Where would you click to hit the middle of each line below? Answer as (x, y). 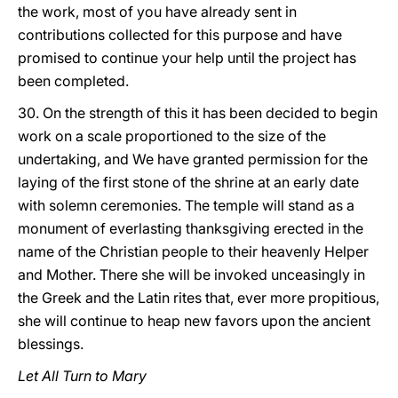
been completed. (73, 81)
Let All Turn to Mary (82, 376)
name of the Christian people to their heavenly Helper (193, 251)
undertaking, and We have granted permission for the (193, 159)
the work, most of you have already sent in (157, 12)
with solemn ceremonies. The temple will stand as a (186, 205)
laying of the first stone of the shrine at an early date (188, 182)
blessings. (51, 344)
